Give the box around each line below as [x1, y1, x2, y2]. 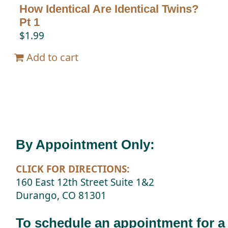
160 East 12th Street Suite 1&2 [16, 175, 155, 189]
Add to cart [26, 50, 79, 65]
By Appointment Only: [16, 136, 155, 152]
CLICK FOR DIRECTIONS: [16, 162, 130, 176]
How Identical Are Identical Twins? [19, 3, 199, 16]
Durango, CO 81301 [16, 188, 107, 202]
